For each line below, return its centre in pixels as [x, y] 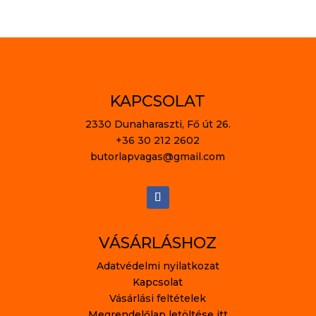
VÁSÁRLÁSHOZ [158, 243]
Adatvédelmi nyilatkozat [158, 266]
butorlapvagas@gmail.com [158, 156]
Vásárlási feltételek [158, 298]
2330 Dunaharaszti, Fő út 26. [158, 124]
